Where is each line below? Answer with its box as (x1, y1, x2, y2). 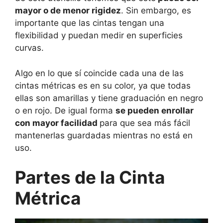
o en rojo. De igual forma (15, 105, 115, 115)
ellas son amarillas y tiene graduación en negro (15, 93, 203, 103)
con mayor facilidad (15, 117, 100, 128)
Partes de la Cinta (15, 167, 165, 188)
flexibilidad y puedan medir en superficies (15, 30, 183, 41)
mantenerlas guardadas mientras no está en (15, 130, 193, 140)
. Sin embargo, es (121, 5, 191, 16)
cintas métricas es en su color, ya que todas (15, 80, 191, 91)
